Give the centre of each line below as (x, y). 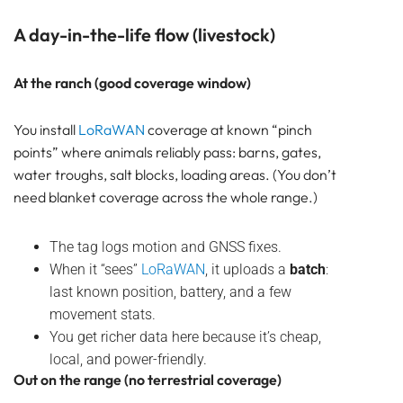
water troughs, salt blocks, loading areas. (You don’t (175, 175)
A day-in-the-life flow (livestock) (144, 35)
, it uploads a (247, 270)
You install (46, 130)
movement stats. (103, 315)
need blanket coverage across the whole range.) (166, 197)
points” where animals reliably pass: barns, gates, (167, 152)
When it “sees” (95, 270)
